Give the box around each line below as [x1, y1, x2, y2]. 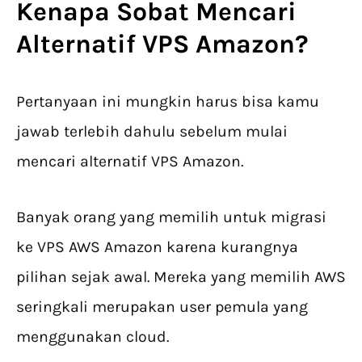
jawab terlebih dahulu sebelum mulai [16, 122, 288, 141]
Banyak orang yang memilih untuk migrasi [16, 208, 326, 227]
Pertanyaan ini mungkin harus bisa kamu [16, 92, 319, 112]
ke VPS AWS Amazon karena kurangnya [16, 238, 298, 257]
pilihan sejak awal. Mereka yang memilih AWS [16, 267, 346, 287]
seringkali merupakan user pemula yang [16, 297, 308, 317]
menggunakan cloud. [16, 327, 173, 347]
